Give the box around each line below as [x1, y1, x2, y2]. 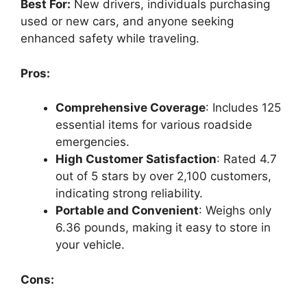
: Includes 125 [206, 101, 281, 115]
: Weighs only [199, 204, 271, 218]
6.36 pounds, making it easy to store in [56, 221, 271, 235]
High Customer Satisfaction [56, 152, 217, 167]
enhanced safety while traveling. [21, 32, 199, 46]
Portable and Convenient [56, 204, 199, 218]
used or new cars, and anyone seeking [21, 14, 234, 29]
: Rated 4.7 [217, 152, 277, 167]
